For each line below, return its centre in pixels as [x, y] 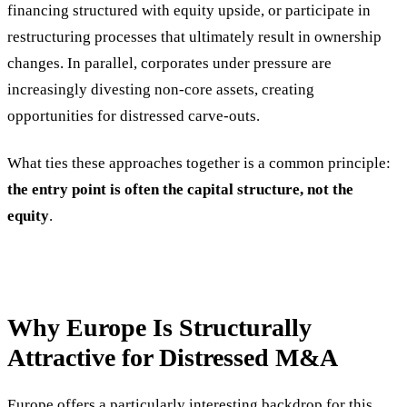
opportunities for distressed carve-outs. [134, 116]
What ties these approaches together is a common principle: [199, 164]
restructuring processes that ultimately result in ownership [194, 37]
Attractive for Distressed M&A [173, 357]
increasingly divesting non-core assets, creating [161, 90]
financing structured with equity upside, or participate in [189, 11]
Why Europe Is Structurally [159, 327]
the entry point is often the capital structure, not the [180, 190]
